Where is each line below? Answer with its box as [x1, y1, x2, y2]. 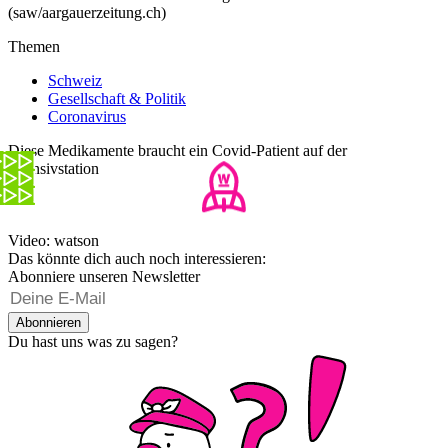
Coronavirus [48, 108, 126, 126]
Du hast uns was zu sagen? [8, 333, 178, 351]
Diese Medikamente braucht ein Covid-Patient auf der [8, 142, 347, 160]
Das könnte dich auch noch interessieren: [8, 250, 266, 268]
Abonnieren [16, 315, 81, 331]
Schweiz [48, 72, 102, 90]
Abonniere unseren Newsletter [8, 268, 200, 286]
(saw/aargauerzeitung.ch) [8, 4, 166, 22]
